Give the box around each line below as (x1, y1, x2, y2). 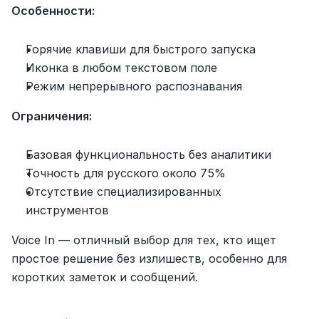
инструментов (26, 202, 109, 217)
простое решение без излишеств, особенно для (11, 251, 287, 266)
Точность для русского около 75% (26, 165, 226, 180)
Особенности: (11, 3, 95, 18)
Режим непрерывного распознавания (26, 78, 242, 93)
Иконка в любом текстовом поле (26, 60, 217, 75)
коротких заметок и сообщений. (11, 269, 198, 284)
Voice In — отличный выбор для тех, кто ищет (11, 232, 276, 247)
